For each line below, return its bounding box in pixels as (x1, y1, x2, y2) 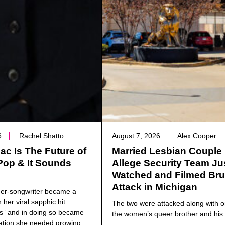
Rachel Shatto (19, 132, 64, 140)
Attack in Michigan (112, 182, 198, 193)
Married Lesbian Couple (112, 146, 222, 157)
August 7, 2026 (112, 132, 161, 140)
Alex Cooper (177, 132, 217, 140)
